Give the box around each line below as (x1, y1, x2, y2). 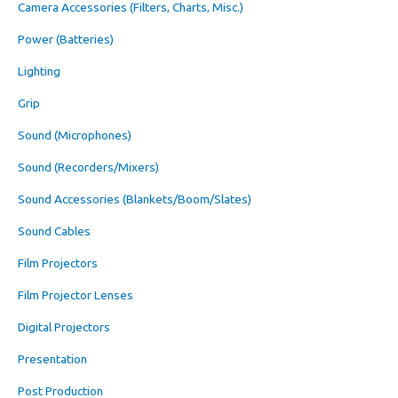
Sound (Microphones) (18, 127, 131, 142)
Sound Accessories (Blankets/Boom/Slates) (18, 191, 251, 206)
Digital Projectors (18, 319, 110, 334)
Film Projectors (18, 255, 98, 270)
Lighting (18, 63, 60, 78)
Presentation (18, 351, 87, 366)
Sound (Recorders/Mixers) (18, 159, 159, 174)
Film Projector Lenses (18, 287, 133, 302)
